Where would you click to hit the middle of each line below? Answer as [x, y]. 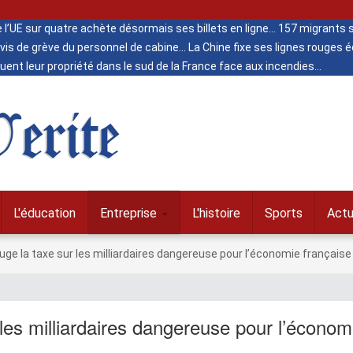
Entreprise [130, 213]
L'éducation [45, 213]
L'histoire [216, 213]
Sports [284, 213]
